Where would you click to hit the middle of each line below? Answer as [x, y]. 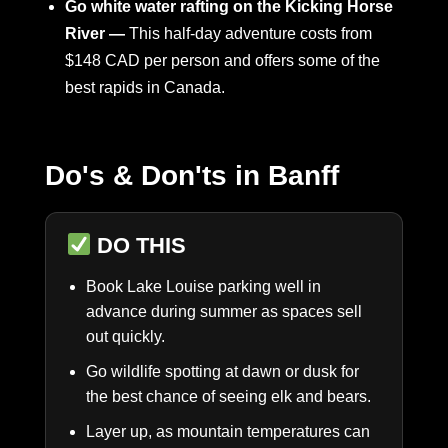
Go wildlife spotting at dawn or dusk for [222, 371]
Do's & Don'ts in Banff [192, 176]
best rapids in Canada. [145, 88]
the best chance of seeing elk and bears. [228, 396]
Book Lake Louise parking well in [203, 286]
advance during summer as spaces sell [224, 311]
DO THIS [139, 245]
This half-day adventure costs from [250, 34]
